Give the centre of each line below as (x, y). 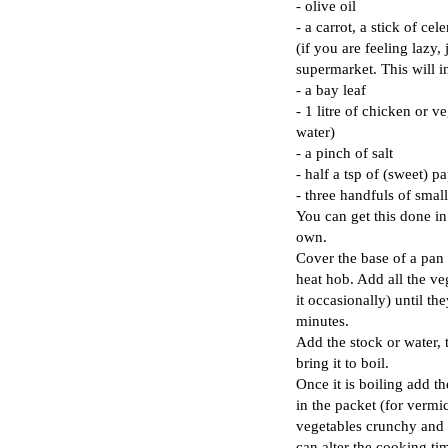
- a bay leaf (331, 89)
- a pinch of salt (344, 152)
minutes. (322, 320)
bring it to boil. (342, 362)
